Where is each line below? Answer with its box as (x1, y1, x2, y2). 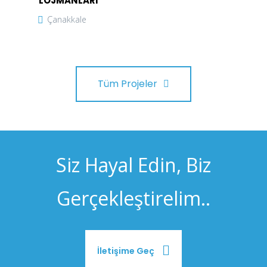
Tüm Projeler (98, 76, 157, 91)
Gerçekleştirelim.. (57, 185, 210, 211)
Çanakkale (47, 13, 86, 25)
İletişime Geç (97, 244, 156, 257)
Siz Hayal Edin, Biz (56, 151, 211, 178)
